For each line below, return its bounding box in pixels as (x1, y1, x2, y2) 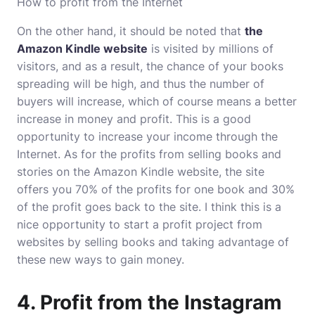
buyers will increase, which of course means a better (17, 94, 297, 108)
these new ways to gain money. (17, 252, 184, 266)
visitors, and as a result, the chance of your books (17, 59, 283, 73)
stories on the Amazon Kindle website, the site (17, 165, 264, 179)
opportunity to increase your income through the (17, 129, 278, 143)
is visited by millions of (148, 41, 274, 56)
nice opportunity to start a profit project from (17, 217, 262, 231)
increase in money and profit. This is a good (17, 112, 251, 126)
